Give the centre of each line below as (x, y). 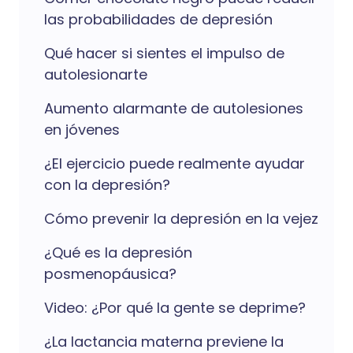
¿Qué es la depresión (118, 253)
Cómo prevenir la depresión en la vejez (181, 219)
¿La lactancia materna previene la (164, 342)
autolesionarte (96, 74)
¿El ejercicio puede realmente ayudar (175, 163)
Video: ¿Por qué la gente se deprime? (175, 308)
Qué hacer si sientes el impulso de (164, 53)
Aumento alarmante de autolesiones (174, 108)
